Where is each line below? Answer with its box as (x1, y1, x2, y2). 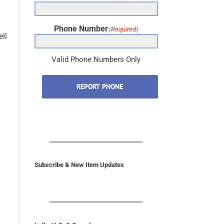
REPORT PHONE (76, 82, 123, 91)
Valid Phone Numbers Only (51, 55, 141, 64)
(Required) (109, 25, 138, 33)
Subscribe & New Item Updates (34, 161, 124, 169)
